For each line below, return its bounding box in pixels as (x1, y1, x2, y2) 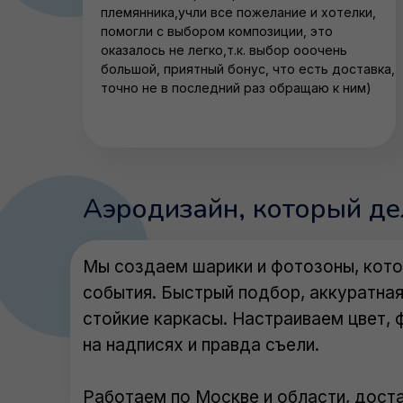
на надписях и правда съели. (83, 335, 319, 355)
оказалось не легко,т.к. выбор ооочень (101, 42, 347, 58)
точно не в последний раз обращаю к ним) (101, 80, 372, 95)
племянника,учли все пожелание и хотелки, (101, 4, 376, 20)
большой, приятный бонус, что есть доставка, (101, 61, 395, 76)
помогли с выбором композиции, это (101, 23, 333, 39)
